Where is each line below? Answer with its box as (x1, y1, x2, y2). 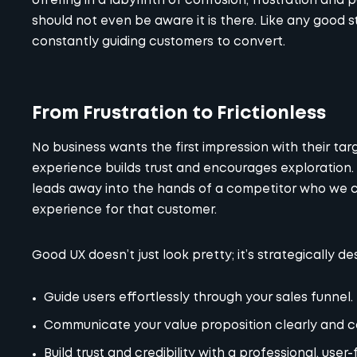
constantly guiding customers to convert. (32, 37, 285, 49)
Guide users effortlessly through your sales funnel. (44, 292, 354, 304)
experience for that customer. (32, 205, 217, 217)
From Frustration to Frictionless (32, 105, 326, 122)
